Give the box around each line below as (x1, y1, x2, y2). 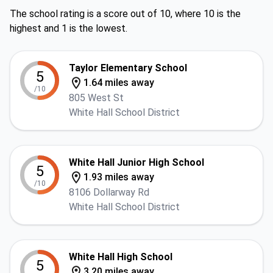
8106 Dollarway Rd (69, 186, 149, 198)
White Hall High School (69, 251, 172, 263)
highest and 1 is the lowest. (10, 23, 127, 34)
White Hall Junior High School (69, 157, 204, 168)
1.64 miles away (83, 77, 154, 88)
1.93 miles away (83, 171, 154, 183)
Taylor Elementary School (69, 62, 187, 74)
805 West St (69, 92, 124, 104)
